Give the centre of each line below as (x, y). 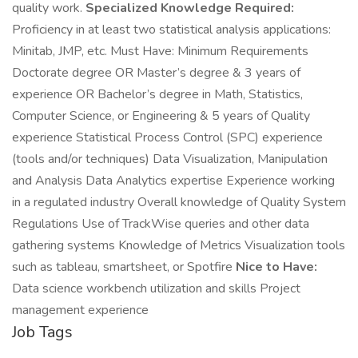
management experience (80, 310)
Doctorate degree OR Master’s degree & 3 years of (156, 73)
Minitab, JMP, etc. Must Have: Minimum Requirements (160, 51)
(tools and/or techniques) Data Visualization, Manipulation (170, 159)
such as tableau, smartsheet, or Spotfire (124, 267)
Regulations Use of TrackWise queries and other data (161, 224)
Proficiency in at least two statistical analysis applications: (171, 30)
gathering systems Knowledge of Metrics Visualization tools (179, 245)
